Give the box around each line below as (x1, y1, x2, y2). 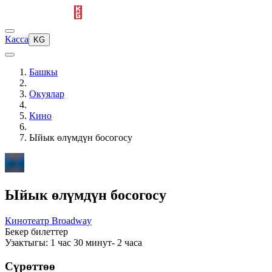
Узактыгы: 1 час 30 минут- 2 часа (5, 237, 142, 248)
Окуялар (29, 89, 64, 99)
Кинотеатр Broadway (5, 215, 92, 226)
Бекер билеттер (5, 226, 68, 237)
